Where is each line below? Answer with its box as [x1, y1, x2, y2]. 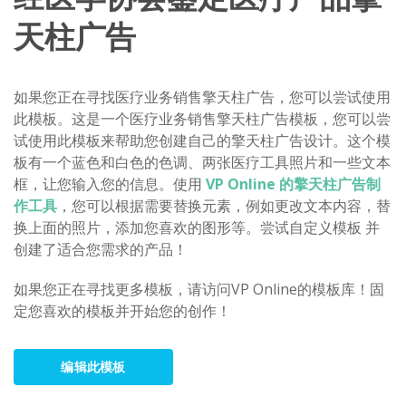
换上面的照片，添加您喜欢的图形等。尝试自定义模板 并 [14, 217, 380, 237]
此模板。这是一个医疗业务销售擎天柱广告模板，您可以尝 [14, 108, 391, 129]
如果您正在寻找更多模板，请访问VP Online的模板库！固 [14, 278, 384, 299]
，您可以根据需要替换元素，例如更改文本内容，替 [57, 195, 391, 216]
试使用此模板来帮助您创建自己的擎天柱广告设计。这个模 [14, 130, 391, 150]
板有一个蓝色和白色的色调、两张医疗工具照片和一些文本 [14, 151, 391, 172]
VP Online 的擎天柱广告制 [206, 173, 381, 194]
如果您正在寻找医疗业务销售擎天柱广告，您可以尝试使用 [14, 86, 391, 107]
